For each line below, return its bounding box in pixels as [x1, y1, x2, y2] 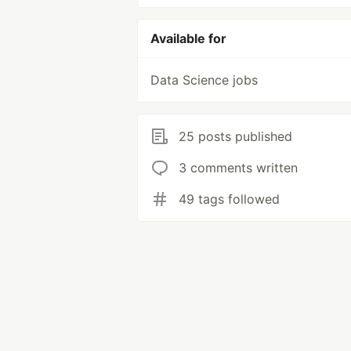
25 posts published [179, 128, 292, 144]
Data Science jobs [150, 72, 258, 88]
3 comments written [179, 160, 298, 175]
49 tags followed [179, 191, 280, 207]
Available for [150, 31, 226, 46]
